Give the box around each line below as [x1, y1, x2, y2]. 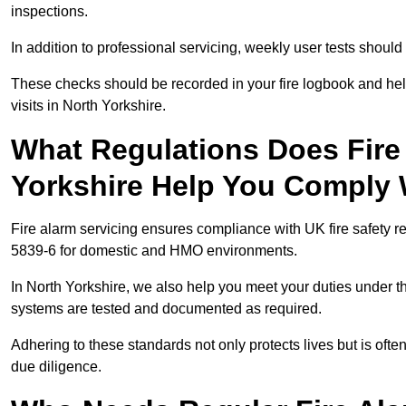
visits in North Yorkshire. [11, 98, 166, 114]
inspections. [11, 4, 88, 20]
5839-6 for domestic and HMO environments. [11, 243, 297, 259]
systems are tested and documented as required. [11, 301, 322, 317]
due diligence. [11, 359, 101, 375]
